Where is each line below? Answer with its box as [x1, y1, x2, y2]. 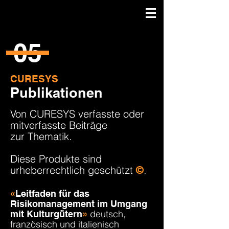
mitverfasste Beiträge [10, 119, 107, 131]
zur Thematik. [10, 130, 72, 143]
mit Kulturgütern [10, 209, 82, 219]
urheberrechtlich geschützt [10, 164, 136, 176]
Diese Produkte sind [10, 152, 102, 165]
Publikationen [10, 84, 103, 101]
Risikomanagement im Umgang [10, 198, 147, 209]
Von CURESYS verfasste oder [10, 107, 144, 120]
